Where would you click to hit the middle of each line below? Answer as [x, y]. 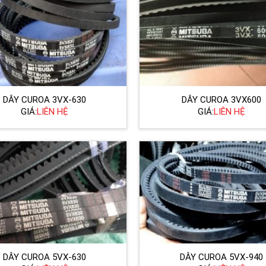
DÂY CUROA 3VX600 [221, 99]
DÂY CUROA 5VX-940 [221, 257]
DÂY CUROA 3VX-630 [45, 99]
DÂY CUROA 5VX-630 [45, 257]
